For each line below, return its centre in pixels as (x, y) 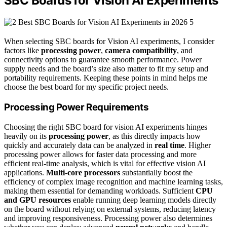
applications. (25, 172)
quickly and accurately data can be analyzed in (79, 145)
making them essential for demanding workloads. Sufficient (100, 191)
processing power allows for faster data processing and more (100, 154)
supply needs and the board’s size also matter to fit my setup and (106, 69)
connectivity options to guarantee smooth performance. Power (103, 60)
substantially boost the (156, 172)
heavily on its (26, 136)
